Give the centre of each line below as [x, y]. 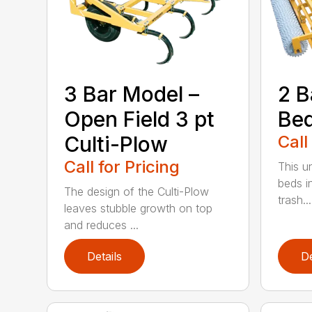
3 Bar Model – [132, 94]
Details [105, 257]
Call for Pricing [122, 167]
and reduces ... [102, 225]
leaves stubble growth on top [139, 209]
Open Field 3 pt [140, 119]
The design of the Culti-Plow [137, 192]
